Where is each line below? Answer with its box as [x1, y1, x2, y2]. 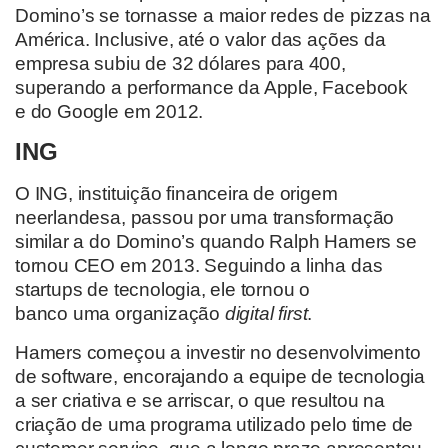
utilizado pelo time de [236, 413, 414, 435]
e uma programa [92, 413, 237, 435]
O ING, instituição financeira [15, 183, 254, 205]
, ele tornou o [200, 279, 311, 301]
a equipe [233, 365, 307, 387]
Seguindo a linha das [204, 255, 383, 277]
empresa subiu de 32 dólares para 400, [15, 52, 346, 74]
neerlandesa [15, 207, 121, 229]
